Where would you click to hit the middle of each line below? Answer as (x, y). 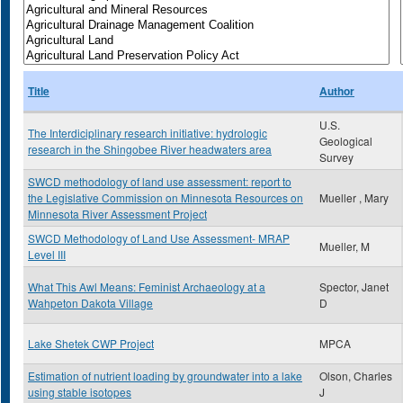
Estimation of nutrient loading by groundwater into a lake (165, 376)
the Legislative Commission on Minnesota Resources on (166, 197)
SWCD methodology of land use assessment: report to (160, 181)
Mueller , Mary (354, 197)
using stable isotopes (80, 392)
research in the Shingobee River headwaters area (150, 149)
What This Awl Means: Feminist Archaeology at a (147, 287)
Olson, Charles (356, 376)
